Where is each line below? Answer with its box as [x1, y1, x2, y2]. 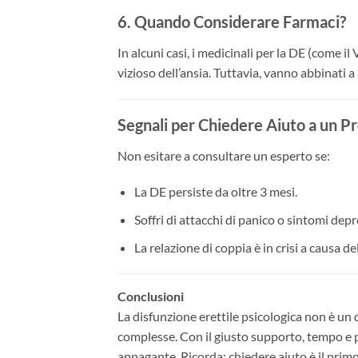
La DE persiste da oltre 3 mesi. [133, 184, 297, 200]
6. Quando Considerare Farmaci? [117, 11, 346, 31]
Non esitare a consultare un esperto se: [117, 147, 330, 163]
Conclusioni [117, 288, 184, 304]
